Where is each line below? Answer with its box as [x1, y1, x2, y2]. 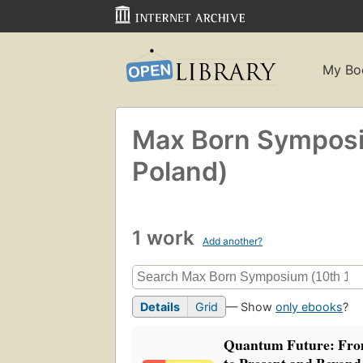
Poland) [132, 155, 228, 187]
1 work [132, 225, 199, 250]
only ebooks [275, 300, 343, 314]
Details [140, 300, 180, 314]
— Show [226, 300, 275, 314]
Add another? [203, 234, 263, 247]
